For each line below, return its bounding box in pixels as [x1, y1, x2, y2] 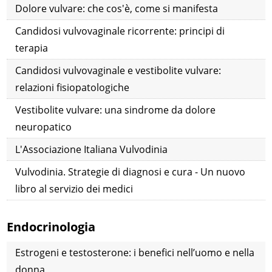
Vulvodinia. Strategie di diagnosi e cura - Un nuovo [15, 165, 246, 179]
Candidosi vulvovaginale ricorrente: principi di [15, 24, 225, 38]
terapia [15, 41, 49, 55]
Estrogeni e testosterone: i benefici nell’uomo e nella [15, 246, 255, 260]
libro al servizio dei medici [15, 182, 134, 196]
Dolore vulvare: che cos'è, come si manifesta [15, 2, 219, 16]
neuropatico [15, 120, 72, 134]
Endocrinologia [7, 219, 96, 236]
